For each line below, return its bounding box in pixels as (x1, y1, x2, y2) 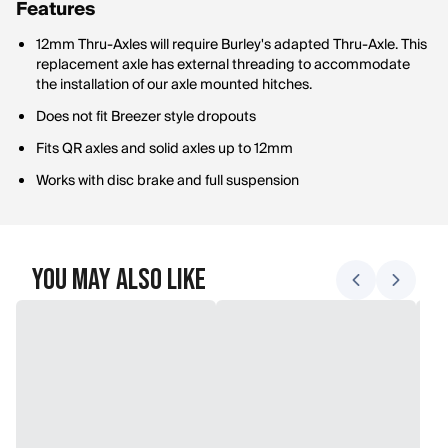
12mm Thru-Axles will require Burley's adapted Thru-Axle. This (36, 33, 427, 57)
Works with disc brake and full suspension (36, 169, 299, 193)
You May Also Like (32, 262, 206, 298)
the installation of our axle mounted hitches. (36, 73, 312, 97)
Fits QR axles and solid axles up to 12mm (36, 137, 293, 161)
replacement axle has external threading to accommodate (36, 53, 410, 77)
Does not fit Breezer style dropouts (36, 105, 256, 129)
